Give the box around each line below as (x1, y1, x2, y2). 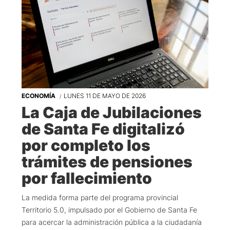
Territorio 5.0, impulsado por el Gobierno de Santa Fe (22, 205, 197, 215)
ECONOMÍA (22, 92, 57, 100)
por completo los (22, 136, 150, 155)
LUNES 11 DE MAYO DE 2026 (64, 92, 146, 100)
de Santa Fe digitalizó (22, 120, 185, 139)
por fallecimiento (22, 169, 152, 188)
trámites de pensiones (22, 152, 193, 171)
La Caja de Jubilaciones (22, 103, 202, 122)
